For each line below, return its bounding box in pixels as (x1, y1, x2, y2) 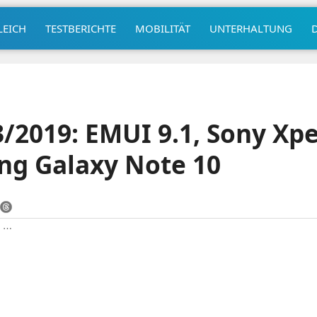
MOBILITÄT (134, 21, 190, 35)
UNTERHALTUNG (209, 21, 292, 35)
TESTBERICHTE (45, 21, 116, 35)
